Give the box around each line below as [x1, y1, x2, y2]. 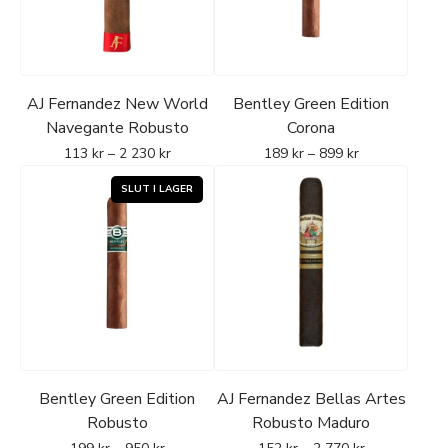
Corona [287, 117, 335, 139]
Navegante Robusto [45, 117, 189, 139]
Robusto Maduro [252, 412, 370, 434]
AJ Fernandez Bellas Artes [216, 388, 406, 410]
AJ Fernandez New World [26, 93, 208, 115]
